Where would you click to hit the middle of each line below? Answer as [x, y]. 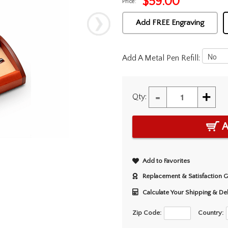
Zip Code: [147, 213]
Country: [210, 213]
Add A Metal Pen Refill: [162, 58]
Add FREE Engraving [170, 23]
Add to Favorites [166, 161]
